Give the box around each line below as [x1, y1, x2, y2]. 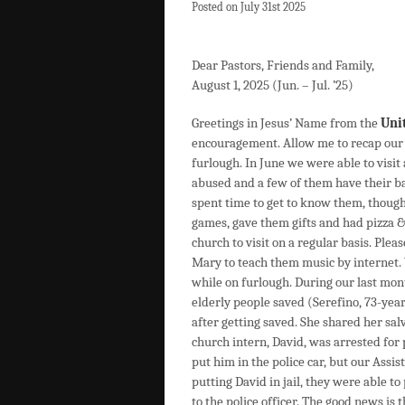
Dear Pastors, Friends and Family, [192, 57, 374, 73]
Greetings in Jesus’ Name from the [192, 115, 381, 131]
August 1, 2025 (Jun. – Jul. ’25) [192, 77, 353, 93]
